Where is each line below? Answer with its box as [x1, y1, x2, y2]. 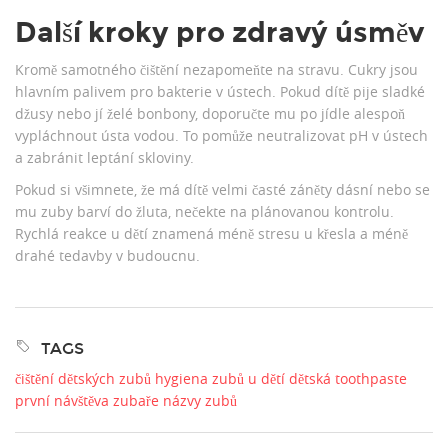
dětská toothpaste [289, 369, 407, 389]
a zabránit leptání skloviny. [15, 148, 194, 168]
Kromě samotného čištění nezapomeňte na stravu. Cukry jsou [15, 60, 418, 80]
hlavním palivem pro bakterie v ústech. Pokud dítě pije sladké [15, 82, 425, 102]
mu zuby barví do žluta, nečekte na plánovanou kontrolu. [15, 202, 394, 222]
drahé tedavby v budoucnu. [15, 246, 200, 266]
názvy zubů [163, 391, 237, 411]
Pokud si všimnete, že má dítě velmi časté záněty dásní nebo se [15, 180, 430, 200]
